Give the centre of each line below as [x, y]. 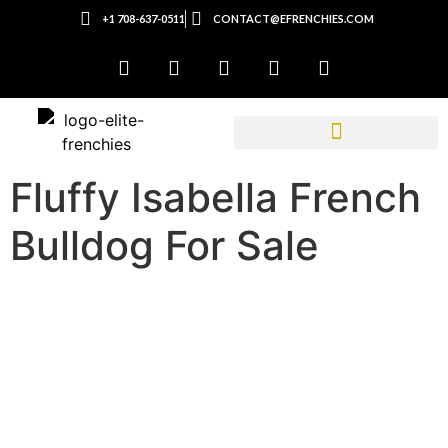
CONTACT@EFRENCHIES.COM [293, 18]
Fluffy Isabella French [215, 197]
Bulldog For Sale [164, 245]
